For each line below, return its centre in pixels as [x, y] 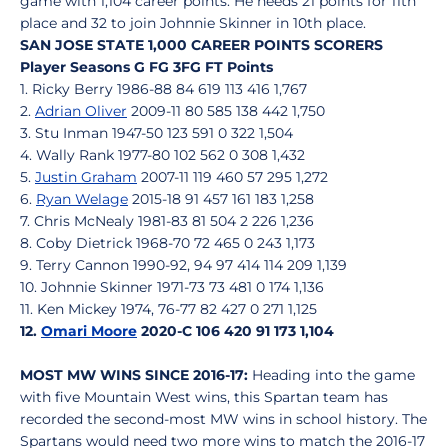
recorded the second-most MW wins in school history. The [223, 419]
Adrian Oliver [81, 111]
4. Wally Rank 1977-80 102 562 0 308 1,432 [162, 155]
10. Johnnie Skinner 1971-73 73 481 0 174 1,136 [172, 287]
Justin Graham [86, 177]
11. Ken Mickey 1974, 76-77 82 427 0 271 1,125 [168, 309]
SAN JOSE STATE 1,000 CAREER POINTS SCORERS [201, 45]
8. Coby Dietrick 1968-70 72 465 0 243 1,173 [167, 243]
